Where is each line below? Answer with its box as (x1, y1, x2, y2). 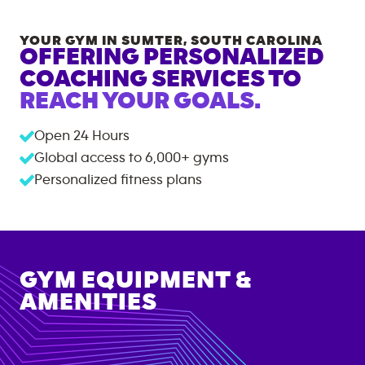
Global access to (34, 150, 142, 165)
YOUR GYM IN (20, 33, 121, 47)
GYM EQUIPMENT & (20, 267, 251, 292)
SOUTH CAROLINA (191, 33, 323, 47)
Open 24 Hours (34, 128, 130, 143)
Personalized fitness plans (34, 172, 202, 187)
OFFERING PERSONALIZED (20, 44, 324, 69)
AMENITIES (20, 289, 157, 314)
